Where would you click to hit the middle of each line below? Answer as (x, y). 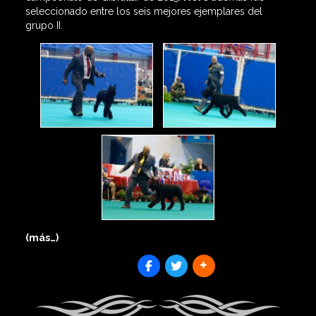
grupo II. (44, 25)
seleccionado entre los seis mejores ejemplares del (144, 11)
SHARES (114, 274)
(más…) (42, 237)
